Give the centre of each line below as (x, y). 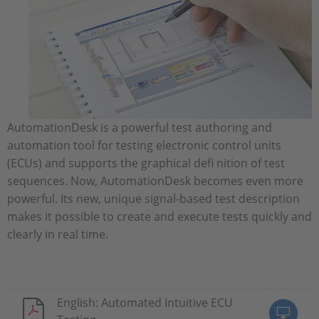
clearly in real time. (58, 234)
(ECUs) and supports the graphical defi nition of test (146, 163)
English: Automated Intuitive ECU (145, 302)
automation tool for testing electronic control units (144, 145)
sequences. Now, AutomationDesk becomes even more (155, 181)
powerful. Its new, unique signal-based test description (153, 198)
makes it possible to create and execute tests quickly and (159, 216)
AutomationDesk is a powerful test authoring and (140, 127)
